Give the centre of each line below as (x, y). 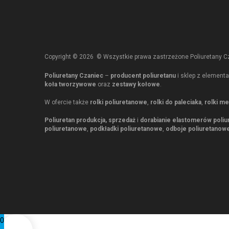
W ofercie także (67, 102)
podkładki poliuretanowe (126, 129)
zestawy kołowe (136, 84)
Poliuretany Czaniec (74, 75)
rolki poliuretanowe (119, 102)
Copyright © (62, 56)
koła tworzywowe (70, 84)
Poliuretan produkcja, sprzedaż (90, 120)
